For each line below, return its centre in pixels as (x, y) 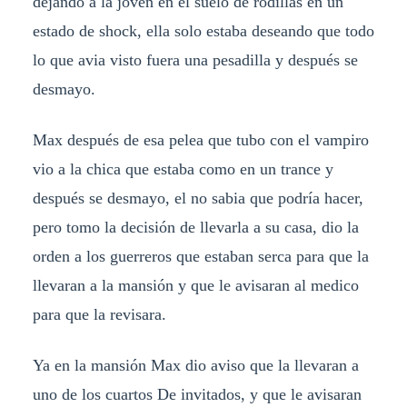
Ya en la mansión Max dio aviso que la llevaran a (195, 365)
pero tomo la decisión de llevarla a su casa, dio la (195, 227)
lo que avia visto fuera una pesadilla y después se (195, 60)
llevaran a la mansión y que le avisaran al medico (195, 285)
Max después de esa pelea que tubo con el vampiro (200, 139)
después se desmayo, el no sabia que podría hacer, (198, 198)
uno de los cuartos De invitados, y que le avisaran (197, 394)
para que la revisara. (99, 314)
